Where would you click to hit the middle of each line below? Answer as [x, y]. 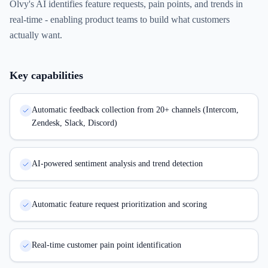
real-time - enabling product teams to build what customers [120, 19]
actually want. [36, 35]
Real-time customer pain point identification [106, 245]
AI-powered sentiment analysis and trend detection [117, 164]
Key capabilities [46, 75]
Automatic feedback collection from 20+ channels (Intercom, [135, 110]
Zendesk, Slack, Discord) [74, 123]
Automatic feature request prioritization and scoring [119, 204]
